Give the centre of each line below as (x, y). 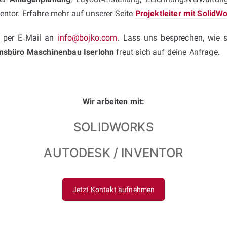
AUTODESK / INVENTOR (113, 153)
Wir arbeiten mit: (113, 101)
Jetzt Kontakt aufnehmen (113, 189)
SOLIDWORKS (113, 127)
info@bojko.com (87, 37)
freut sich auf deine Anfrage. (167, 52)
